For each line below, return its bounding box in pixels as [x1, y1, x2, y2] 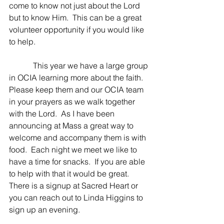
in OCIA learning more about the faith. [9, 72, 147, 82]
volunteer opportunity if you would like [9, 24, 146, 34]
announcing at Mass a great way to [9, 120, 135, 130]
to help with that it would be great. [9, 168, 133, 178]
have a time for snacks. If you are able [9, 156, 147, 166]
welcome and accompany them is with [9, 132, 148, 142]
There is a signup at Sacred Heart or [9, 180, 140, 190]
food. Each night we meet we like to [9, 144, 139, 154]
